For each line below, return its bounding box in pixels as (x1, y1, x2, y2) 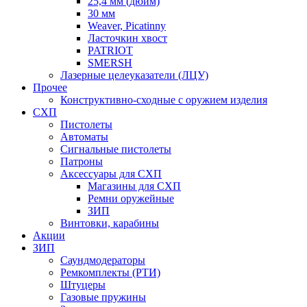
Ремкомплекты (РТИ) (60, 267, 160, 279)
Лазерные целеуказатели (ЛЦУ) (60, 69, 208, 82)
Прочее (33, 82, 67, 94)
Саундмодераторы (60, 254, 145, 267)
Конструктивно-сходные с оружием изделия (60, 94, 267, 106)
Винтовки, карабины (60, 217, 159, 230)
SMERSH (88, 57, 132, 69)
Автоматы (60, 131, 108, 143)
